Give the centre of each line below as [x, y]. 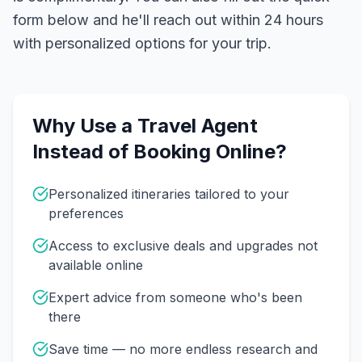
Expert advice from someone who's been [175, 297]
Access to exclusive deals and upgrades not [183, 246]
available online [96, 265]
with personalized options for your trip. [142, 43]
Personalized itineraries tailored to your [169, 194]
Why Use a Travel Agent [145, 126]
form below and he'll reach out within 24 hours [168, 20]
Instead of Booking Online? [160, 152]
